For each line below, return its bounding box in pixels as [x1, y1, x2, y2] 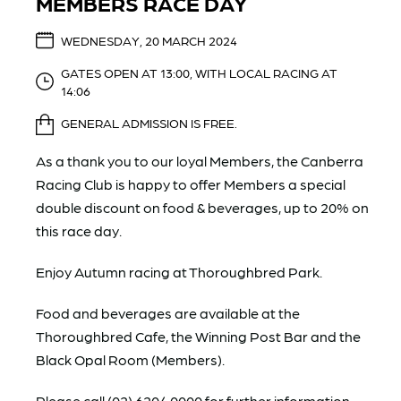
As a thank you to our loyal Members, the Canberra [36, 151, 363, 169]
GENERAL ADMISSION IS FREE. [61, 115, 237, 130]
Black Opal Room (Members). [36, 350, 225, 368]
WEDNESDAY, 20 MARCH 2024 [61, 32, 237, 47]
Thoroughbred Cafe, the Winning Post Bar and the [36, 327, 361, 345]
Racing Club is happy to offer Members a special [36, 175, 346, 192]
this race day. [36, 221, 124, 239]
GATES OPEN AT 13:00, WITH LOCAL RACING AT [61, 64, 337, 80]
